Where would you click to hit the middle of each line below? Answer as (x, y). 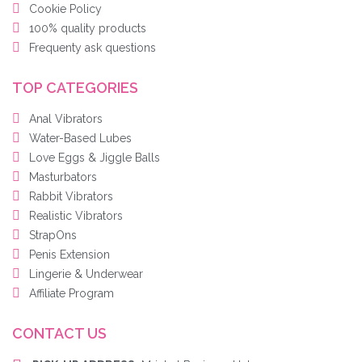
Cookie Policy (65, 9)
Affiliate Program (72, 294)
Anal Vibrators (66, 119)
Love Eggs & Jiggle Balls (95, 158)
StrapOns (53, 236)
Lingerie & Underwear (86, 274)
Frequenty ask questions (93, 48)
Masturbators (63, 177)
